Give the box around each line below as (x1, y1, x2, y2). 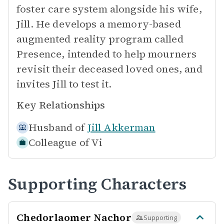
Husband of (28, 120, 85, 134)
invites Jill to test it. (16, 77, 112, 91)
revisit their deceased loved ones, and (16, 62, 202, 76)
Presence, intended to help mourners (16, 47, 197, 61)
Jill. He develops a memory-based (16, 17, 181, 31)
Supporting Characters (8, 173, 187, 195)
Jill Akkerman (87, 120, 155, 134)
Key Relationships (16, 98, 105, 112)
